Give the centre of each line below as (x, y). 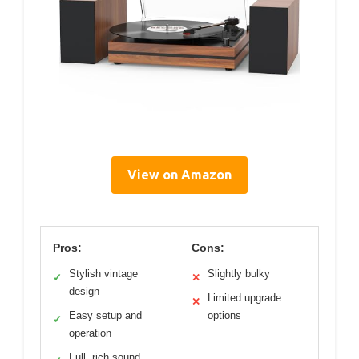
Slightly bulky (239, 274)
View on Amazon (179, 175)
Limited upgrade (244, 298)
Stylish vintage (103, 274)
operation (90, 333)
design (84, 292)
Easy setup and (105, 316)
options (224, 316)
